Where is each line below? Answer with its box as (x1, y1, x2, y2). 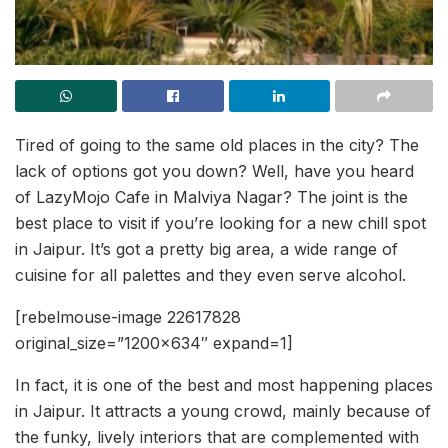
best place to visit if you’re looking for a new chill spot (15, 213, 426, 234)
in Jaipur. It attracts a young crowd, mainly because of (15, 401, 431, 422)
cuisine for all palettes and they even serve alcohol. (15, 265, 406, 286)
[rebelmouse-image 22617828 (15, 307, 241, 328)
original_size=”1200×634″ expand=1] (15, 333, 293, 354)
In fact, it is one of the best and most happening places (15, 375, 433, 396)
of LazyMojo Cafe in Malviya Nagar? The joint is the (15, 187, 408, 208)
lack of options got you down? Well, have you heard (15, 161, 414, 182)
